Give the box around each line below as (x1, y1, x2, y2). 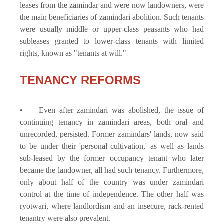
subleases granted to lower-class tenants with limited (20, 36, 204, 45)
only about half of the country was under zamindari (20, 177, 204, 186)
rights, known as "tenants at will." (20, 48, 126, 57)
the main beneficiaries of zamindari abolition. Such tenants (20, 12, 204, 21)
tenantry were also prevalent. (20, 213, 110, 222)
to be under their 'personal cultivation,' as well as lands (20, 141, 204, 150)
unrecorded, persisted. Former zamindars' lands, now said (20, 129, 204, 138)
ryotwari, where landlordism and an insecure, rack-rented (20, 201, 204, 210)
